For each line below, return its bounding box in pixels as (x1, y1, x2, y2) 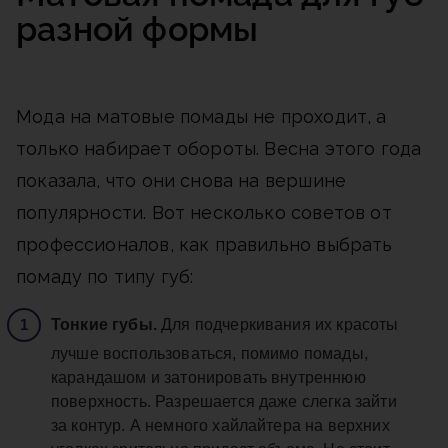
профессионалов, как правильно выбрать (16, 234, 393, 256)
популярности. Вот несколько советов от (16, 202, 392, 224)
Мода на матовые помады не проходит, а (16, 106, 387, 128)
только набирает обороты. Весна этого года (16, 138, 422, 160)
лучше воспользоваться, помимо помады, (51, 345, 368, 363)
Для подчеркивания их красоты (156, 316, 399, 334)
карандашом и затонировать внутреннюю (51, 369, 366, 387)
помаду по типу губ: (16, 266, 194, 288)
